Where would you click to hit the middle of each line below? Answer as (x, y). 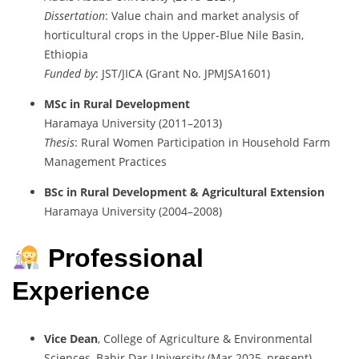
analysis (265, 15)
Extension (297, 192)
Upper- (201, 34)
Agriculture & (197, 338)
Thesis (59, 142)
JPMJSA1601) (237, 73)
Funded (64, 73)
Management (81, 161)
